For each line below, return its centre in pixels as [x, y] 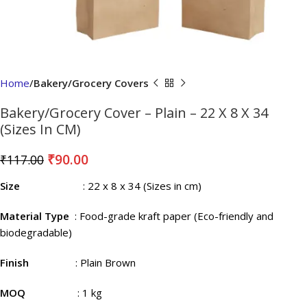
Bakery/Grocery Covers [91, 83]
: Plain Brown [106, 262]
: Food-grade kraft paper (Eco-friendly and [174, 216]
